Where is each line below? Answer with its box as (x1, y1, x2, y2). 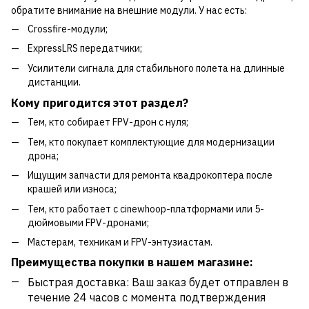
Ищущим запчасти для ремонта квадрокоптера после (28, 169, 272, 182)
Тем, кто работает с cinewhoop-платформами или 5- (28, 202, 264, 215)
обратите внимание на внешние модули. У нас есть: (11, 3, 247, 17)
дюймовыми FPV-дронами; (28, 216, 149, 229)
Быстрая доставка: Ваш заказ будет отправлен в (28, 275, 288, 290)
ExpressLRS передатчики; (28, 42, 142, 55)
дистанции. (28, 75, 81, 88)
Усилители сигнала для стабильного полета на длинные (28, 61, 285, 74)
